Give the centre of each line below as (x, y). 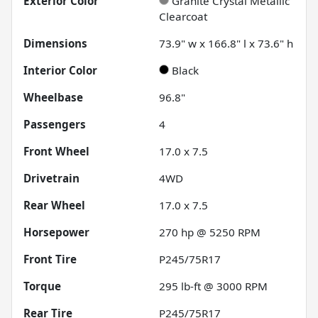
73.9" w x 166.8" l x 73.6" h (226, 43)
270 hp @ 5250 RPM (210, 232)
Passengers (55, 124)
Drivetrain (51, 178)
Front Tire (50, 259)
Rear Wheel (54, 205)
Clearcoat (183, 16)
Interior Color (60, 70)
